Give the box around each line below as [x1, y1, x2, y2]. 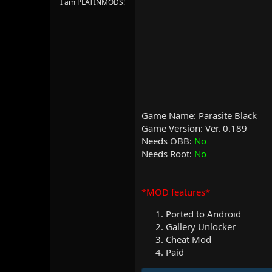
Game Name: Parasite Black [141, 109, 257, 121]
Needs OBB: [141, 135, 194, 147]
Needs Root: [141, 148, 194, 160]
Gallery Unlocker [166, 220, 236, 233]
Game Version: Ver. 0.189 [141, 122, 247, 134]
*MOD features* [141, 186, 210, 198]
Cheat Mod [166, 233, 211, 245]
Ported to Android [166, 208, 241, 220]
